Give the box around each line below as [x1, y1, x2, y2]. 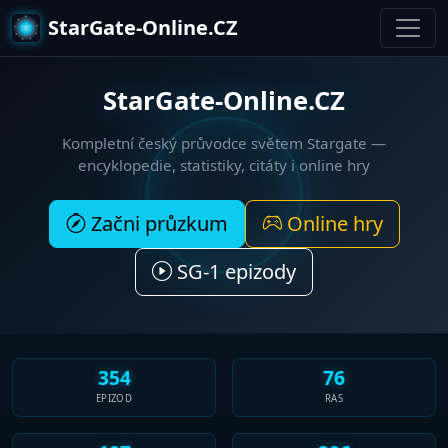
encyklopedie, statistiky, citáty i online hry [78, 154, 370, 175]
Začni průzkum [85, 209, 228, 237]
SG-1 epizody [172, 257, 296, 285]
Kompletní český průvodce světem [62, 132, 307, 153]
